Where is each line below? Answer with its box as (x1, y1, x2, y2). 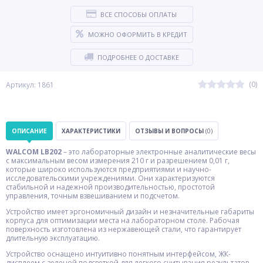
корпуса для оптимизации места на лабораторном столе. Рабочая (6, 215, 240, 225)
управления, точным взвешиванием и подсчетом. (6, 191, 180, 201)
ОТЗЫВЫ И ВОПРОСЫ (135, 127, 205, 135)
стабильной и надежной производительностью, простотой (6, 182, 215, 192)
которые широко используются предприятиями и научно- (6, 164, 211, 174)
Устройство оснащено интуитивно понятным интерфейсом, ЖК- (6, 249, 231, 259)
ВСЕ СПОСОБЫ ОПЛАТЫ (100, 10, 177, 19)
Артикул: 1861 (6, 80, 54, 90)
